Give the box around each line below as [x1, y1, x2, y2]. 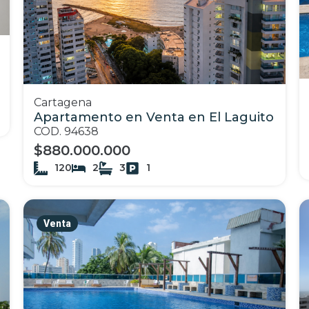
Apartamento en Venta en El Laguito [34, 110, 274, 125]
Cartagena [34, 96, 92, 109]
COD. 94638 [34, 125, 99, 138]
